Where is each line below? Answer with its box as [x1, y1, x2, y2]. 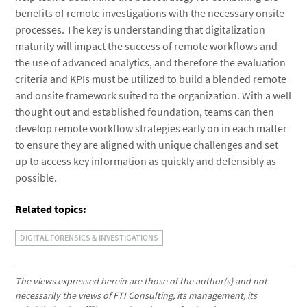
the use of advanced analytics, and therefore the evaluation [15, 56, 286, 69]
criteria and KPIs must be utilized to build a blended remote [15, 72, 287, 86]
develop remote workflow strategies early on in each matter [15, 121, 288, 135]
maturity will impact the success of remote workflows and [15, 39, 278, 53]
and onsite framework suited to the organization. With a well [15, 88, 292, 102]
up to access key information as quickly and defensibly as [15, 154, 277, 168]
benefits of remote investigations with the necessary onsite [15, 6, 285, 20]
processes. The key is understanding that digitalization [15, 23, 266, 36]
